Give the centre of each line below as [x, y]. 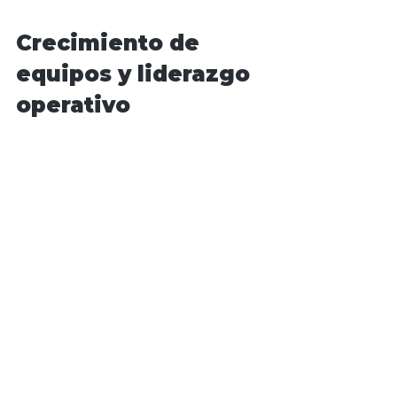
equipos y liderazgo [136, 74]
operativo [73, 105]
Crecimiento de [111, 43]
